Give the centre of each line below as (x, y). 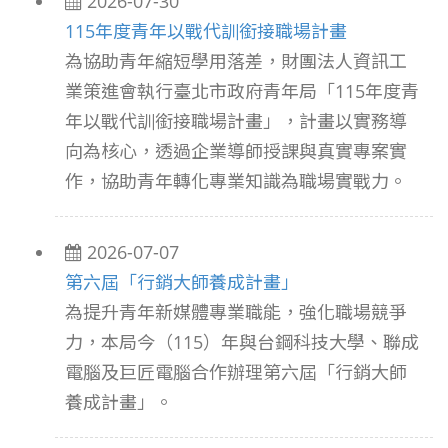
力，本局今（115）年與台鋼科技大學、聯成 (242, 342)
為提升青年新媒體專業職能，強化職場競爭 (236, 312)
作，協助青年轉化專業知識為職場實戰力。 (236, 181)
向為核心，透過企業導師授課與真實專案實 (236, 151)
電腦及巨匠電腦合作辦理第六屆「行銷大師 (236, 372)
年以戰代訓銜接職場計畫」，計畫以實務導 (236, 121)
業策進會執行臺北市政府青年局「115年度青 (242, 91)
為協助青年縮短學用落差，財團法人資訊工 (236, 61)
